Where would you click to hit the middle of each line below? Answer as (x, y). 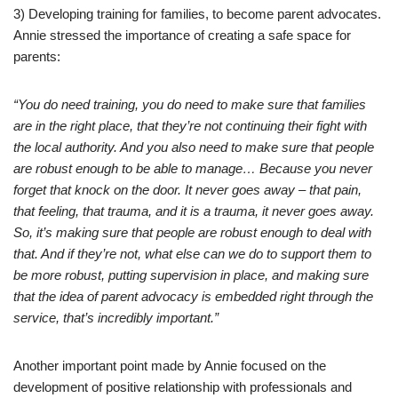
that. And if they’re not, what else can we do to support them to (192, 254)
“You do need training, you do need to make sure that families (190, 104)
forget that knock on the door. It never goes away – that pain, (187, 190)
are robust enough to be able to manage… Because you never (193, 168)
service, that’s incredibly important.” (116, 318)
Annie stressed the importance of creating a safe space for (182, 35)
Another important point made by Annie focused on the (170, 366)
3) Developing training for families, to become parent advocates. (197, 14)
